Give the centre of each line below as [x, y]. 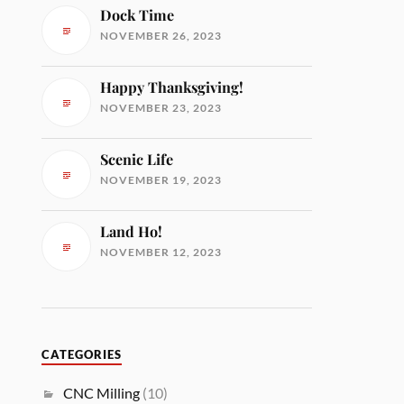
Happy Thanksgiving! [172, 87]
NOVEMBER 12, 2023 [161, 252]
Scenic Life [137, 159]
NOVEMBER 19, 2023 [161, 180]
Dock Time [138, 15]
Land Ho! [132, 231]
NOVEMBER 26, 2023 [161, 36]
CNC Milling [102, 393]
